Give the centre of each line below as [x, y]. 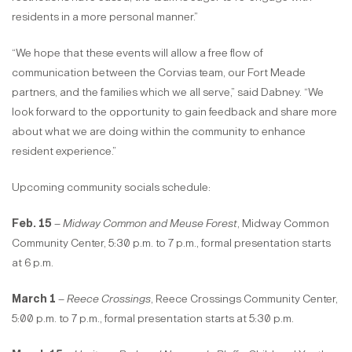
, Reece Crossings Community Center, [244, 299]
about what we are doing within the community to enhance [159, 132]
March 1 [34, 299]
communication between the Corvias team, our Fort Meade [159, 73]
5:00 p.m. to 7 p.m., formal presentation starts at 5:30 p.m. [153, 319]
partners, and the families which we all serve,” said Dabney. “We [168, 93]
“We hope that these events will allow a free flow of [137, 53]
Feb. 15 [32, 224]
